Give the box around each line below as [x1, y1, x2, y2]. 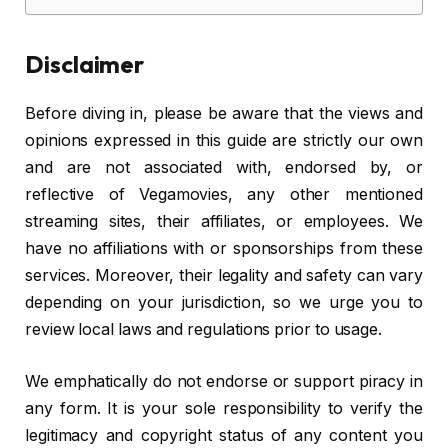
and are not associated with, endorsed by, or [25, 158, 423, 178]
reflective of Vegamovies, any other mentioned [25, 185, 423, 205]
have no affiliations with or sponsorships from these [25, 239, 423, 259]
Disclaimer [25, 49, 145, 80]
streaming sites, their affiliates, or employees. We [25, 212, 423, 232]
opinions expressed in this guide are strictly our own [25, 131, 423, 151]
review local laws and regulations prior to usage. [25, 320, 383, 340]
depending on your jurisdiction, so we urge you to [25, 293, 423, 313]
